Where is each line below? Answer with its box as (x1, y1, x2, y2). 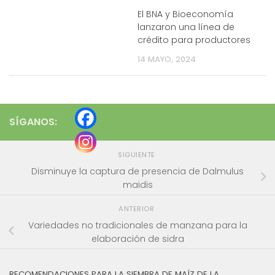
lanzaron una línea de (137, 21, 234, 34)
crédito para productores (137, 34, 250, 47)
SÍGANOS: (9, 115, 57, 130)
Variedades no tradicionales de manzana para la (28, 219, 247, 232)
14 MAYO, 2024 (137, 53, 196, 66)
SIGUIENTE (118, 149, 157, 160)
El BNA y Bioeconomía (137, 8, 233, 21)
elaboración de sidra (91, 233, 184, 246)
